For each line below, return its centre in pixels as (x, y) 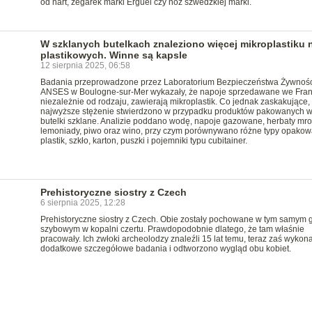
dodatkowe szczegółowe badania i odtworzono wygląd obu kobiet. (165, 249)
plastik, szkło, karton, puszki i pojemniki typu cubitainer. (143, 141)
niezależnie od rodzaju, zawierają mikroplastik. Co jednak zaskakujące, (175, 102)
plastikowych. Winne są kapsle (114, 55)
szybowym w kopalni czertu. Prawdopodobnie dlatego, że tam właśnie (172, 229)
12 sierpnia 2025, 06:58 (85, 65)
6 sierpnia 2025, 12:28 (83, 203)
